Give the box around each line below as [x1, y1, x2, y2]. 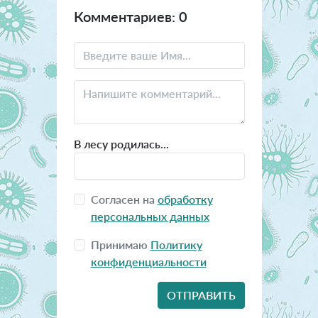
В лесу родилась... [73, 137, 169, 151]
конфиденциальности [90, 255, 207, 269]
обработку [157, 192, 213, 207]
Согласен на [90, 192, 158, 207]
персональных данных [90, 209, 209, 224]
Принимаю [90, 238, 150, 252]
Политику [150, 238, 202, 252]
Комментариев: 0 [73, 8, 187, 26]
